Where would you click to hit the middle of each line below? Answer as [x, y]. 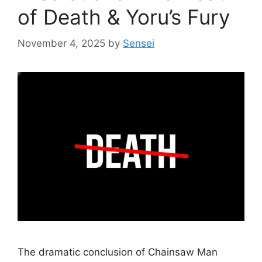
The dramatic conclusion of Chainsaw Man [118, 252]
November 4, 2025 [61, 43]
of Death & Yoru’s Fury [124, 17]
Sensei [139, 43]
